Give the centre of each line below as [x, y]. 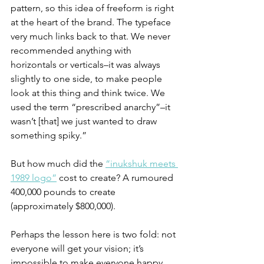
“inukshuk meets [142, 164]
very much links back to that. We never [92, 36]
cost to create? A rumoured [116, 178]
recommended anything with [72, 50]
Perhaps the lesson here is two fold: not [94, 234]
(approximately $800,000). [64, 206]
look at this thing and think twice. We [89, 93]
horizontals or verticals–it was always [87, 65]
